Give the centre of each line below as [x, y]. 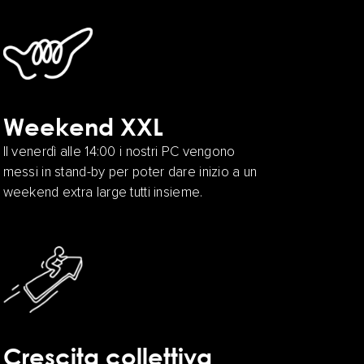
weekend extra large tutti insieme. [103, 193]
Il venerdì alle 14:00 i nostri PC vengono [119, 153]
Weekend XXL [83, 127]
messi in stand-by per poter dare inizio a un [130, 173]
